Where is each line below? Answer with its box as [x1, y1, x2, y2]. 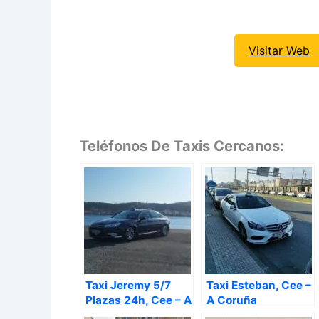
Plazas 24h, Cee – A [85, 293, 192, 307]
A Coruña [206, 293, 257, 307]
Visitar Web [249, 43, 310, 58]
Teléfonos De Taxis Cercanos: [80, 137, 284, 155]
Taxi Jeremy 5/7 [85, 278, 171, 292]
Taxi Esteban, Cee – [206, 278, 311, 292]
